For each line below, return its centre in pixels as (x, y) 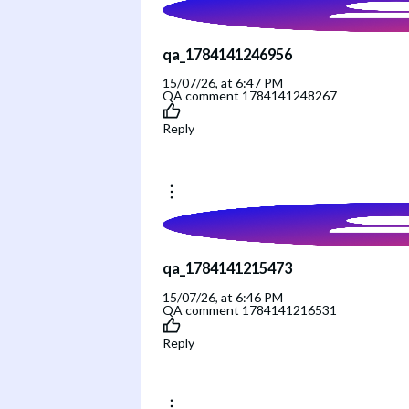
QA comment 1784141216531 (250, 309)
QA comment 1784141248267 (250, 95)
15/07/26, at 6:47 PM (223, 82)
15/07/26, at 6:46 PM (223, 297)
